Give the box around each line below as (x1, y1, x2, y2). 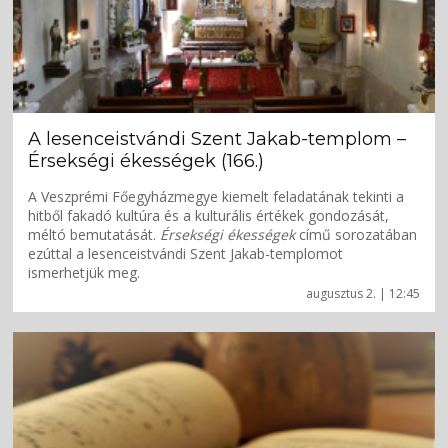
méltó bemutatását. (28, 225, 161, 245)
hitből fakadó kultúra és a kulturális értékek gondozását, (28, 206, 390, 226)
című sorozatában (295, 225, 418, 245)
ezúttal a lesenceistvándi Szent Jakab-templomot (28, 244, 344, 264)
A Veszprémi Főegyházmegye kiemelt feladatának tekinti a (28, 187, 405, 207)
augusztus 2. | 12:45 (305, 285, 420, 303)
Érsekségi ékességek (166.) (28, 150, 265, 173)
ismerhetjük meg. (28, 263, 141, 283)
